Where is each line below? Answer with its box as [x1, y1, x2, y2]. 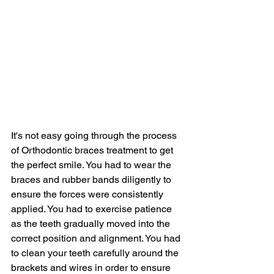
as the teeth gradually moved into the [11, 217, 172, 229]
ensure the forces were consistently [11, 188, 166, 200]
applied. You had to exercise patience [11, 202, 174, 215]
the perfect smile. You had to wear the [11, 158, 174, 171]
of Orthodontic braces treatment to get [11, 144, 176, 156]
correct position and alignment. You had [11, 232, 183, 244]
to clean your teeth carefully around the [11, 246, 181, 259]
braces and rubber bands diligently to [11, 173, 174, 185]
